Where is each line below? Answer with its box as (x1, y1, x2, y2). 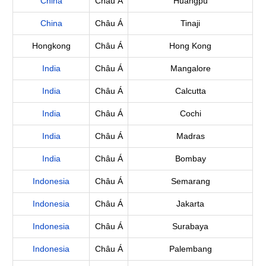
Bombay (175, 154, 206, 163)
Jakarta (176, 199, 205, 208)
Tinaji (180, 18, 201, 28)
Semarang (170, 176, 210, 186)
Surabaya (172, 221, 209, 231)
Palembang (169, 244, 212, 254)
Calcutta (175, 86, 206, 96)
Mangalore (170, 64, 211, 73)
